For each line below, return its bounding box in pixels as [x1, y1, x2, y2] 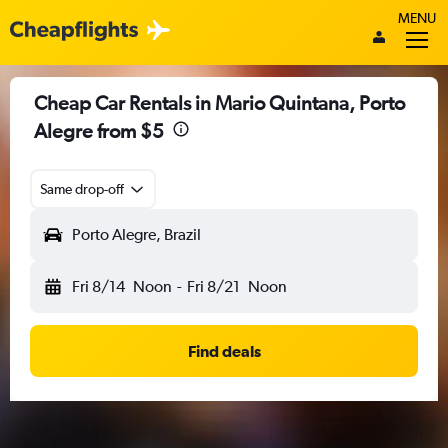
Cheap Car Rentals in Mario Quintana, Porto [34, 91, 405, 114]
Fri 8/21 [186, 277, 240, 296]
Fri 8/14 [72, 277, 125, 296]
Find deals [187, 342, 261, 360]
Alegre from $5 [34, 119, 164, 142]
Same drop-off [40, 181, 124, 197]
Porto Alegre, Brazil [72, 225, 201, 244]
